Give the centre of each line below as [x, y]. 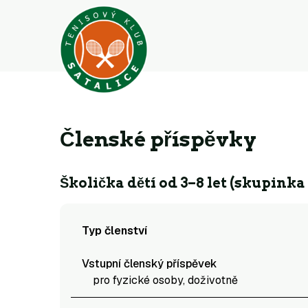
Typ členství [114, 231]
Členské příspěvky [158, 139]
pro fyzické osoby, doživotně [165, 280]
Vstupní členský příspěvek [150, 264]
